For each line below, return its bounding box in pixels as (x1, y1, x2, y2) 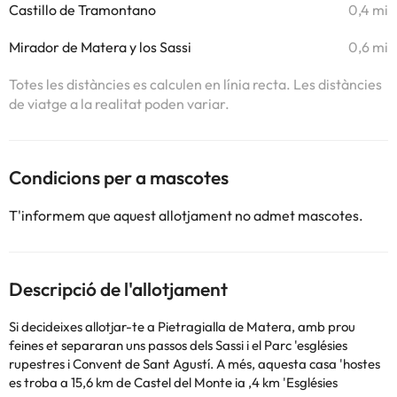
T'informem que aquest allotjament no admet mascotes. (9, 206, 363, 224)
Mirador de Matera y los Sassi (9, 38, 191, 56)
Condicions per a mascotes (9, 166, 229, 189)
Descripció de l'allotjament (9, 277, 228, 300)
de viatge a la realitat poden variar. (9, 95, 230, 113)
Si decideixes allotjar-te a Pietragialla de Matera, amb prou (9, 318, 355, 335)
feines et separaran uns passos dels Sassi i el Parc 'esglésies (9, 337, 347, 354)
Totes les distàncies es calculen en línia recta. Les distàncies (9, 75, 382, 93)
